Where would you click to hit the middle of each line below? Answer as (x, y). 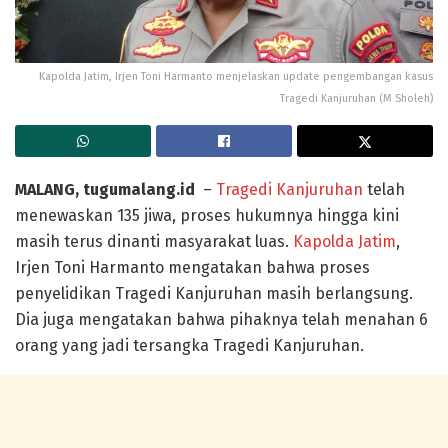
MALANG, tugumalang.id (107, 189)
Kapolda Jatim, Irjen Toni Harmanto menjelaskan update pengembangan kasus (236, 76)
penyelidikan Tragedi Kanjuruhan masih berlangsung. (214, 293)
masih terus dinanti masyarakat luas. (154, 241)
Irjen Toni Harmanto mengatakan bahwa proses (192, 267)
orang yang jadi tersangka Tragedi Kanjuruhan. (189, 345)
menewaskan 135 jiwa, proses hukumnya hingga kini (207, 215)
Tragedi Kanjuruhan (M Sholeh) (356, 98)
